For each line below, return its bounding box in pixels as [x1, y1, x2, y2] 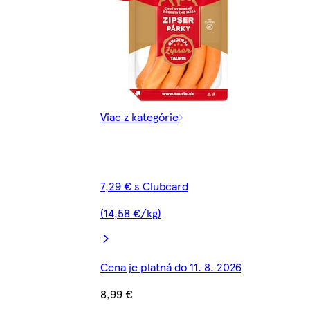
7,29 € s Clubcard [100, 177, 188, 194]
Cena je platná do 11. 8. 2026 [100, 258, 241, 275]
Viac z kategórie [100, 108, 179, 125]
